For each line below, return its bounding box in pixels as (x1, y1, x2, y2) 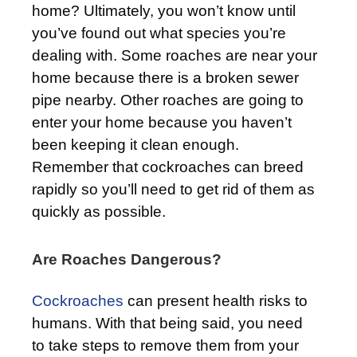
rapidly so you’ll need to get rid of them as (32, 180, 315, 198)
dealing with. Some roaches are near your (32, 46, 317, 64)
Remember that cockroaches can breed (32, 158, 304, 175)
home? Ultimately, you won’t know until (32, 2, 296, 19)
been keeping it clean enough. (32, 135, 239, 153)
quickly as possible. (32, 202, 166, 220)
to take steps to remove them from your (32, 336, 299, 354)
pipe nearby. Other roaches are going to (32, 91, 304, 108)
